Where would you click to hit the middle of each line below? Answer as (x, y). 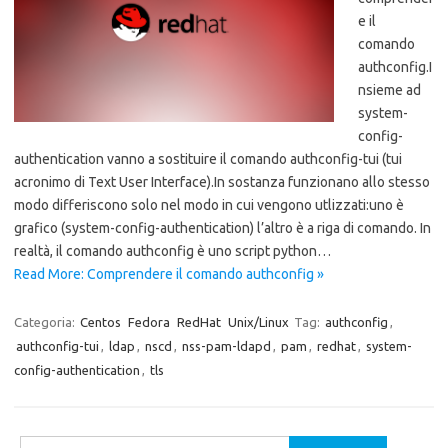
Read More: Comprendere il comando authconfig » (169, 274)
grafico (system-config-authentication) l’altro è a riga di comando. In (222, 228)
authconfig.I (395, 67)
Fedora (149, 322)
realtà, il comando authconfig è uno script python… (172, 251)
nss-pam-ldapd (226, 346)
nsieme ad (389, 90)
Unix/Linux (258, 322)
